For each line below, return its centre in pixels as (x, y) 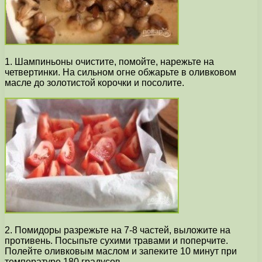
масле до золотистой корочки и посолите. (94, 83)
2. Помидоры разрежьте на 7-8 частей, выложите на (118, 230)
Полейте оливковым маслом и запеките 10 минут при (121, 251)
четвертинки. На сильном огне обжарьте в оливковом (120, 73)
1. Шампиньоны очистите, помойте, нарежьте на (109, 62)
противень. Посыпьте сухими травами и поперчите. (116, 241)
